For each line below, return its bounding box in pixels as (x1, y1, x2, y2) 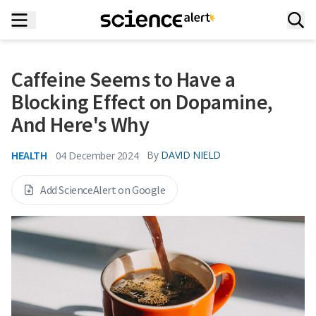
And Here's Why (11, 111, 150, 138)
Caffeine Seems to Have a (11, 66, 236, 92)
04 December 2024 (55, 148, 139, 162)
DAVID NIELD (161, 148, 221, 162)
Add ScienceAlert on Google (40, 183, 166, 197)
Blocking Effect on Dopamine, (11, 88, 273, 115)
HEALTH (11, 148, 47, 162)
